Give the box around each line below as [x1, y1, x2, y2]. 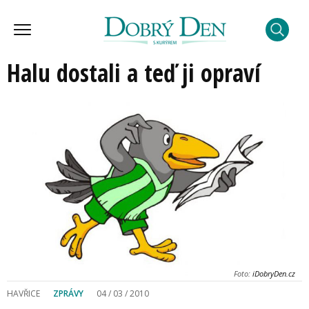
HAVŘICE [7, 287, 40, 299]
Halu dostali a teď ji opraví [7, 57, 261, 89]
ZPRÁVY [53, 287, 83, 299]
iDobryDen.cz [250, 268, 295, 279]
